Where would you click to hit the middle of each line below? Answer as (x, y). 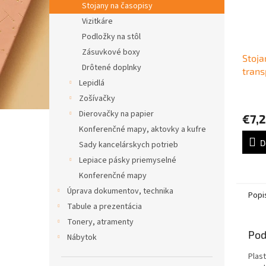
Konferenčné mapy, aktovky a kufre (142, 129)
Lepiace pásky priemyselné (128, 160)
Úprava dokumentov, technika (120, 191)
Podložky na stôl (111, 37)
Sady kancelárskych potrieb (129, 145)
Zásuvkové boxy (111, 52)
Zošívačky (97, 99)
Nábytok (82, 237)
